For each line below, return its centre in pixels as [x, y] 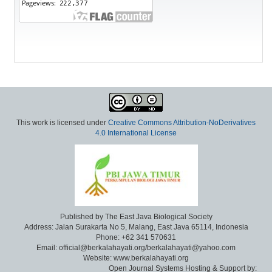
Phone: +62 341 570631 [136, 237]
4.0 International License [136, 133]
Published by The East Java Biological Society [136, 217]
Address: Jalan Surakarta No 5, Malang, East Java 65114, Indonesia [136, 227]
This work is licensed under [62, 123]
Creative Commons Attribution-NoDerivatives [182, 123]
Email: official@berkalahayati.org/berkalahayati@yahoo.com [136, 248]
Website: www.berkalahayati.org [136, 258]
